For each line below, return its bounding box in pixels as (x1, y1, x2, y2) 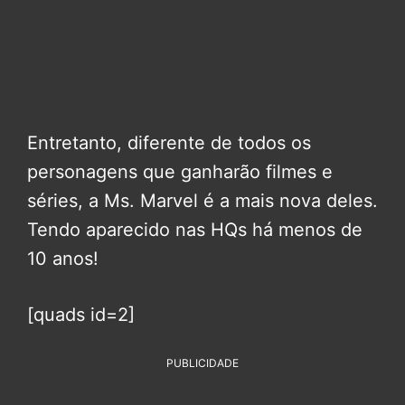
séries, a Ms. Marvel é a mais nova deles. (27, 190, 378, 212)
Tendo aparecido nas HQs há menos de (27, 219, 363, 241)
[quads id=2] (27, 304, 135, 326)
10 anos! (27, 248, 99, 270)
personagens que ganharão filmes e (27, 161, 333, 184)
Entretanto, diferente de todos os (27, 132, 311, 155)
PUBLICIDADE (166, 356, 239, 371)
